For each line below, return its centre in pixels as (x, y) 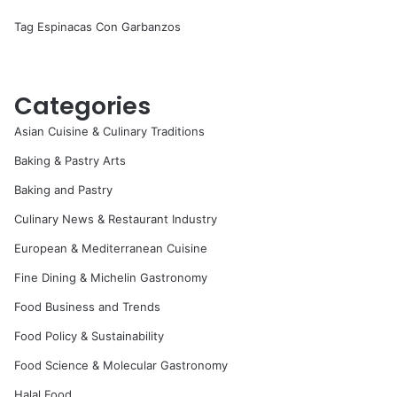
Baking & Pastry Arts (70, 160)
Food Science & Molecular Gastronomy (121, 365)
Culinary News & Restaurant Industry (116, 219)
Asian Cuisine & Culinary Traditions (110, 131)
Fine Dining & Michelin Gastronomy (111, 277)
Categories (83, 106)
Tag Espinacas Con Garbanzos (98, 27)
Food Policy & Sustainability (90, 336)
